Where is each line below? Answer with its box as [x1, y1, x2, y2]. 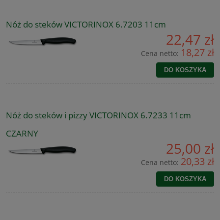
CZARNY [6, 127, 38, 139]
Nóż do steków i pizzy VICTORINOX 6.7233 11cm [6, 109, 191, 121]
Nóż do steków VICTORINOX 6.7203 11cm [6, 18, 166, 30]
